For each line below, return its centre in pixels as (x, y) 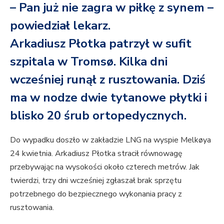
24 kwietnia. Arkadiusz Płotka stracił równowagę (96, 154)
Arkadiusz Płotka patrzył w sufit (101, 44)
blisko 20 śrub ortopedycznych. (98, 116)
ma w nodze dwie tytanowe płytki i (108, 98)
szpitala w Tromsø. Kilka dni (89, 62)
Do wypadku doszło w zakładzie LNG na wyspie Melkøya (110, 140)
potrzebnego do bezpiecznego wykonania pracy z (96, 194)
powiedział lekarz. (60, 26)
